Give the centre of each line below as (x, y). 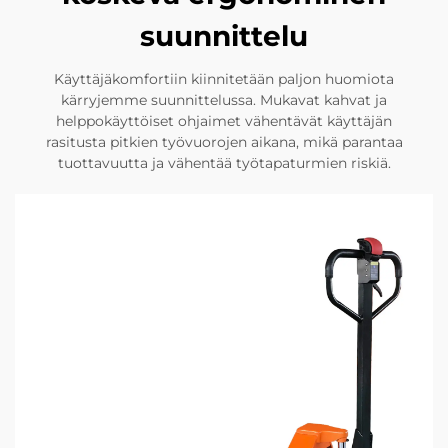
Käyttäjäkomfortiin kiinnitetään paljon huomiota (224, 78)
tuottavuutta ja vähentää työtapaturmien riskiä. (224, 162)
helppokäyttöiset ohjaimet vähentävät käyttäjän (224, 120)
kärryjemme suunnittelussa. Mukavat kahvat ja (224, 99)
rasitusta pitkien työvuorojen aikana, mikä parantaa (224, 141)
